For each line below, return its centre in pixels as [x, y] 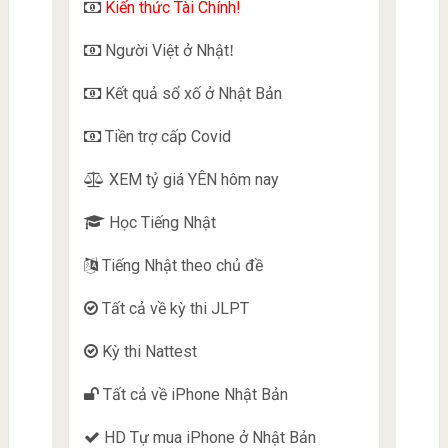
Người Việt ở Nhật [164, 50]
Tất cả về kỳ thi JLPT [173, 308]
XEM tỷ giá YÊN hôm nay [191, 179]
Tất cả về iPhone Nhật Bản [193, 394]
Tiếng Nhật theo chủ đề [180, 265]
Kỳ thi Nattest [147, 351]
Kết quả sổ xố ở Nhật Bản [191, 93]
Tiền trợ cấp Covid [165, 136]
